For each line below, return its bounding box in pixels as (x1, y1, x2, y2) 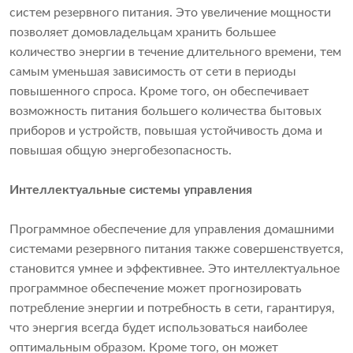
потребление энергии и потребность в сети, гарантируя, (9, 302, 335, 315)
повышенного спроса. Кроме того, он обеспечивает (9, 85, 309, 98)
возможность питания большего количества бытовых (9, 105, 321, 118)
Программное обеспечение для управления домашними (9, 223, 334, 236)
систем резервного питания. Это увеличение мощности (9, 6, 331, 20)
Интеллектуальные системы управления (9, 184, 252, 197)
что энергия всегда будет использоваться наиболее (9, 321, 307, 335)
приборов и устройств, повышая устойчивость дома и (9, 124, 322, 138)
